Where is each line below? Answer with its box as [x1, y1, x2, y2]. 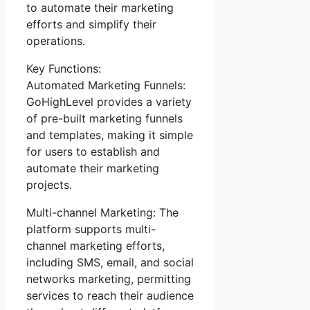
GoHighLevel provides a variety [26, 94, 192, 109]
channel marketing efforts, [26, 238, 165, 253]
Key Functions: [26, 61, 101, 75]
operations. [26, 33, 85, 48]
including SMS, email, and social [26, 255, 194, 269]
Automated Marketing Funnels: [26, 77, 185, 92]
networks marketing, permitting [26, 271, 191, 286]
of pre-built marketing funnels [26, 111, 183, 125]
